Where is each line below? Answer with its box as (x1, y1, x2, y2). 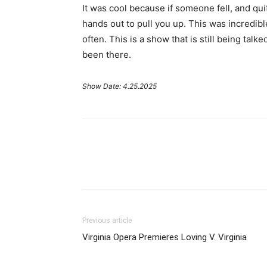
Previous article (82, 216, 132, 225)
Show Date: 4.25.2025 (82, 82, 157, 91)
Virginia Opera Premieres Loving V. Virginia (82, 232, 247, 243)
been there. (82, 49, 131, 60)
